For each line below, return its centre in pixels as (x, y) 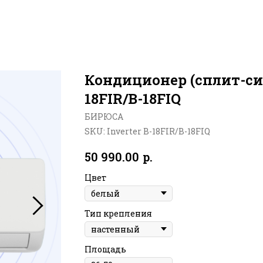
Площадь (105, 249)
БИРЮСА (104, 117)
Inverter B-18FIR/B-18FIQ (159, 131)
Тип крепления (118, 213)
